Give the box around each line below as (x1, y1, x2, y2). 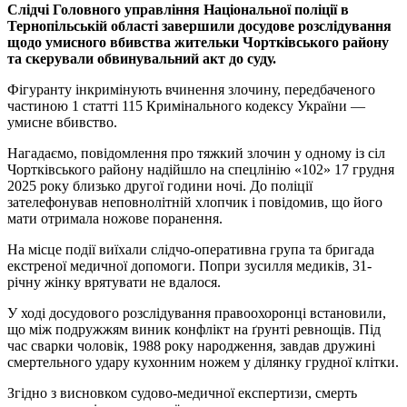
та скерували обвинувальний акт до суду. (7, 51, 276, 67)
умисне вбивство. (7, 114, 117, 131)
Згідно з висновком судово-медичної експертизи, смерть (7, 385, 357, 402)
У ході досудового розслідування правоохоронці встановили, (7, 305, 386, 322)
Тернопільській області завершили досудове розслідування (7, 18, 392, 35)
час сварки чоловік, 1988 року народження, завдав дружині (7, 338, 375, 354)
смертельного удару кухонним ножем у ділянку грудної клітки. (7, 354, 399, 371)
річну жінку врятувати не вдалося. (7, 274, 221, 291)
